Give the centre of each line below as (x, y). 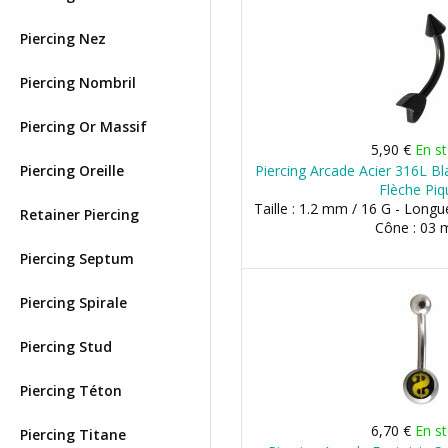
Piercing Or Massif (83, 126)
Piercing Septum (77, 258)
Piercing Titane (73, 434)
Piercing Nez (63, 38)
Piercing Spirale (73, 302)
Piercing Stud (66, 346)
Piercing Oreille (72, 170)
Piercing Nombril (78, 82)
